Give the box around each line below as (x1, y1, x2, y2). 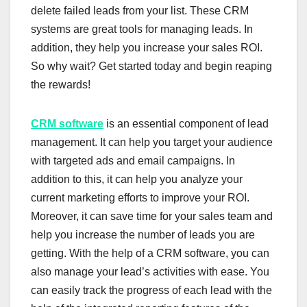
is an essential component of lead (106, 118, 269, 130)
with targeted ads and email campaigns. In (31, 155, 235, 167)
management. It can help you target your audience (31, 136, 273, 149)
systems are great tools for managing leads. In (31, 23, 253, 36)
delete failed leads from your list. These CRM (31, 5, 249, 17)
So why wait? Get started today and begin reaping (31, 60, 272, 73)
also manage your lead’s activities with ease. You (31, 266, 269, 278)
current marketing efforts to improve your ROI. (31, 192, 249, 204)
